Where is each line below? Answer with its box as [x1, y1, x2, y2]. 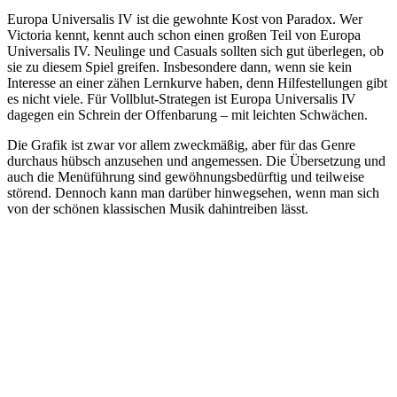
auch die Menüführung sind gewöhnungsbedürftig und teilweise [7, 169, 364, 185]
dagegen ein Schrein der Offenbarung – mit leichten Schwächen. [7, 107, 368, 123]
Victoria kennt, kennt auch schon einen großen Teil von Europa [7, 27, 361, 43]
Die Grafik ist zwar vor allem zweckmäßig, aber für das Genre [7, 137, 355, 153]
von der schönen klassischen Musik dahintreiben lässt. [7, 201, 308, 217]
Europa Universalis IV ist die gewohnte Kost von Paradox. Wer [7, 12, 362, 27]
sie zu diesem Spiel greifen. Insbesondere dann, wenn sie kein [7, 59, 352, 75]
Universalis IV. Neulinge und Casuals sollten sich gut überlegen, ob [7, 43, 384, 59]
